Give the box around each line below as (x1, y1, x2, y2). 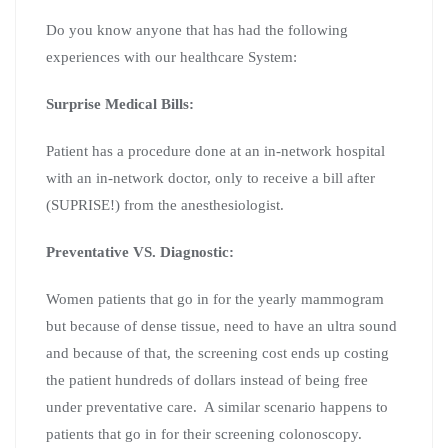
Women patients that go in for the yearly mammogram (46, 291, 384, 308)
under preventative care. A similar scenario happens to (46, 399, 388, 416)
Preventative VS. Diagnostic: (46, 244, 234, 261)
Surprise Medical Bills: (46, 96, 194, 113)
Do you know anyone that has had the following (46, 22, 348, 39)
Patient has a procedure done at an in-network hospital (46, 143, 385, 160)
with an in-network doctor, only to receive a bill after (46, 170, 375, 187)
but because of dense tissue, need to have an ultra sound (46, 318, 397, 335)
